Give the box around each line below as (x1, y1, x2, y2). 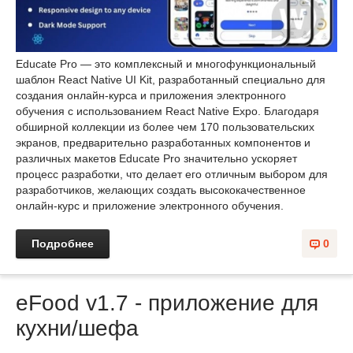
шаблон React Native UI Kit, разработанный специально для (16, 73, 325, 87)
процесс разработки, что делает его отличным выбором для (16, 168, 328, 181)
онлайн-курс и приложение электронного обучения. (16, 199, 284, 213)
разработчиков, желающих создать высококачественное (16, 184, 306, 197)
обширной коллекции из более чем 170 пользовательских (16, 121, 314, 134)
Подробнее (32, 237, 94, 251)
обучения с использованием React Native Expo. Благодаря (16, 105, 319, 118)
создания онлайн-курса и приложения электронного (16, 89, 286, 102)
